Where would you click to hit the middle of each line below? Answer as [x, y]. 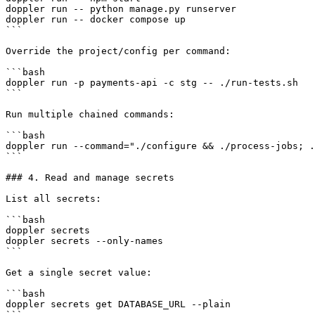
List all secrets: [53, 198]
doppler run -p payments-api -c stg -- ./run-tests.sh [152, 82]
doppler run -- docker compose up [96, 19]
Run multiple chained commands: [90, 114]
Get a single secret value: [79, 272]
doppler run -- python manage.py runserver [121, 8]
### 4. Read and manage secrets [90, 177]
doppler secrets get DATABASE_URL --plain [118, 304]
